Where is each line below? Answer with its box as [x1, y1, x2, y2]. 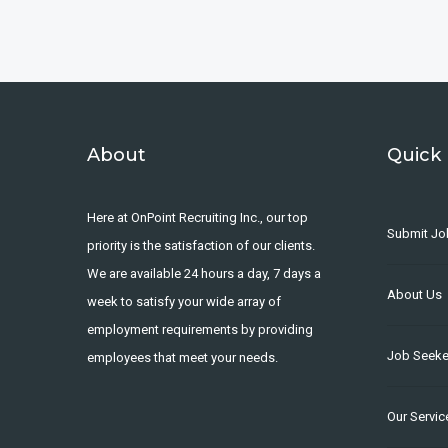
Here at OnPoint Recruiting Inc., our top [87, 209, 308, 225]
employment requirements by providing [87, 321, 313, 337]
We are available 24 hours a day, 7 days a [87, 265, 321, 281]
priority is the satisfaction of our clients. [87, 237, 315, 253]
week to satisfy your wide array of [87, 293, 281, 309]
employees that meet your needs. [87, 349, 278, 365]
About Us [387, 286, 442, 302]
